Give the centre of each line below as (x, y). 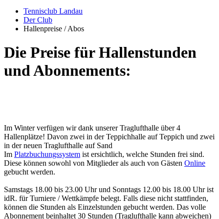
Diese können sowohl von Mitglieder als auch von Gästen (94, 163)
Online (195, 163)
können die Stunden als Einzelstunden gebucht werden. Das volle (105, 207)
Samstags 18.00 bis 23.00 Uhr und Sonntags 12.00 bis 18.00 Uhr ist (109, 189)
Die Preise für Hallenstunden (100, 53)
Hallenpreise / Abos (54, 28)
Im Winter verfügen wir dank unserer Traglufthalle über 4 (92, 128)
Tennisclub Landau (53, 11)
